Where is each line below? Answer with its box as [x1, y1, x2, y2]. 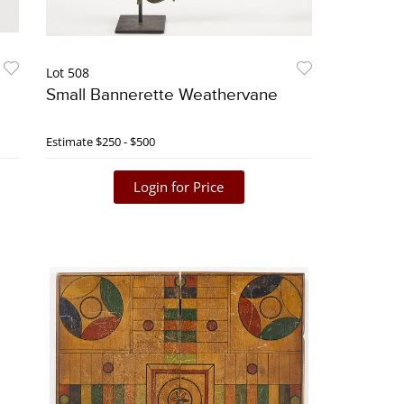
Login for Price [133, 178, 225, 197]
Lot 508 [45, 64, 89, 82]
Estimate [45, 133, 93, 151]
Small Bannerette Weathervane [45, 85, 278, 106]
